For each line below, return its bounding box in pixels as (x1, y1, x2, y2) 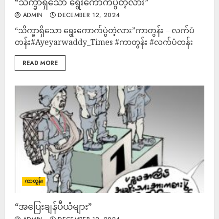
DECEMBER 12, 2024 (55, 11, 120, 20)
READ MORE (22, 59, 58, 67)
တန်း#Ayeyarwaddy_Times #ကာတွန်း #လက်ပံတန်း (15, 37, 193, 47)
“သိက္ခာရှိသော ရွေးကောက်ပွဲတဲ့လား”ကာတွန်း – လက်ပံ (15, 25, 195, 36)
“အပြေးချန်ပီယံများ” (15, 200, 92, 212)
